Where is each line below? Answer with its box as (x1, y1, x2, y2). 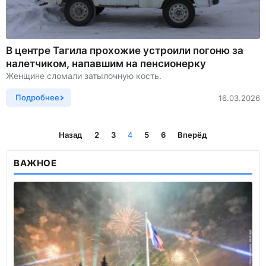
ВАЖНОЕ (14, 157, 57, 169)
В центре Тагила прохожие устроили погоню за (6, 45, 243, 57)
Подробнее (15, 93, 59, 103)
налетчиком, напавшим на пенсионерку (6, 58, 206, 70)
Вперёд (178, 130, 207, 140)
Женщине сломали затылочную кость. (6, 71, 161, 81)
